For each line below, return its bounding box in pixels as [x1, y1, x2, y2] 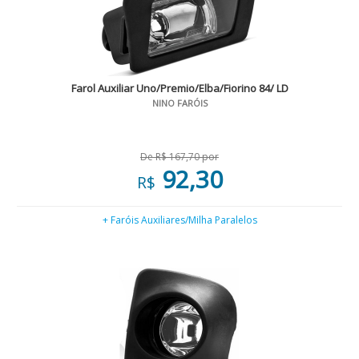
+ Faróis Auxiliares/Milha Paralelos [102, 213, 257, 227]
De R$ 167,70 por [140, 150, 219, 163]
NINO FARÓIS [151, 97, 208, 109]
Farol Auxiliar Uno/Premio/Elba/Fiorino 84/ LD [71, 81, 288, 95]
